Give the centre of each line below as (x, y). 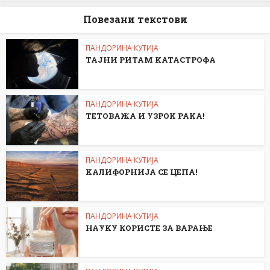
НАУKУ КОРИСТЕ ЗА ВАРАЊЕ (149, 228)
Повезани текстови (135, 19)
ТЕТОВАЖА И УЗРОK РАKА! (145, 116)
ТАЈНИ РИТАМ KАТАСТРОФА (151, 60)
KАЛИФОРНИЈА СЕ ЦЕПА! (141, 171)
